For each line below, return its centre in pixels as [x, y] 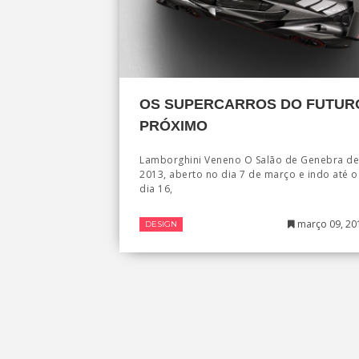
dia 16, [156, 188]
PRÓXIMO [173, 125]
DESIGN [161, 224]
